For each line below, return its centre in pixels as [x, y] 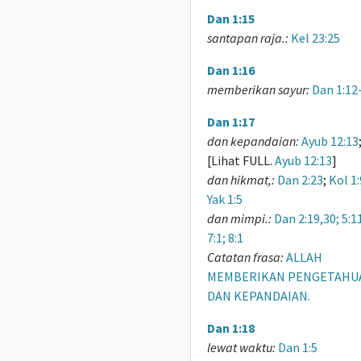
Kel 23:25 [315, 38]
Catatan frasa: [245, 257]
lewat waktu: [241, 347]
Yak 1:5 [224, 199]
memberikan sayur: [258, 89]
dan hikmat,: [241, 180]
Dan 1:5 [297, 347]
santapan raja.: [247, 38]
